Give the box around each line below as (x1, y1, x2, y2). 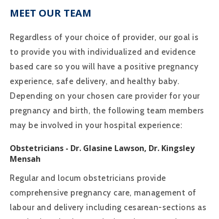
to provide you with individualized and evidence (10, 46, 196, 57)
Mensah (10, 153, 41, 164)
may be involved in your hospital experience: (10, 120, 182, 130)
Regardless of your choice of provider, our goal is (10, 32, 198, 42)
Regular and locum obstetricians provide (10, 173, 166, 183)
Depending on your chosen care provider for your (10, 90, 200, 101)
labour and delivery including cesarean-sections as (10, 202, 206, 212)
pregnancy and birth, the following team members (10, 105, 204, 115)
